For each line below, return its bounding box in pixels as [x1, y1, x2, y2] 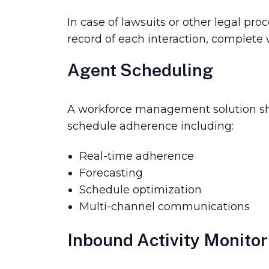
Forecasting [79, 166, 143, 180]
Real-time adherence [79, 149, 194, 163]
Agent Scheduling [67, 60, 213, 80]
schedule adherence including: [67, 119, 234, 133]
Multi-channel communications [79, 199, 250, 213]
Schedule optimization [79, 183, 202, 196]
